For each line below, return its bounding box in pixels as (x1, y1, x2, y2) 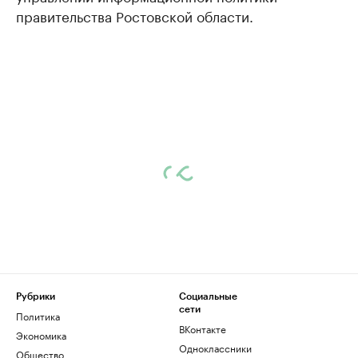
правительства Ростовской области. (16, 5, 253, 26)
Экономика (16, 327, 66, 343)
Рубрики (16, 292, 55, 302)
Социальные (179, 292, 237, 302)
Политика (16, 308, 60, 324)
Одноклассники (179, 340, 252, 356)
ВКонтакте (179, 320, 226, 336)
